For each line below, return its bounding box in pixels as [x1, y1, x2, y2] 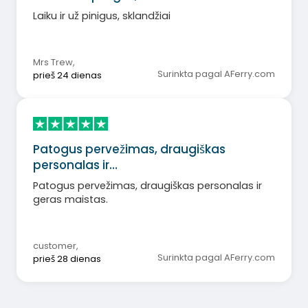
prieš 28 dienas [33, 252, 101, 265]
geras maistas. [33, 192, 108, 206]
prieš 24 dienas [33, 69, 102, 82]
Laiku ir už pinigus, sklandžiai [33, 9, 170, 23]
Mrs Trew [51, 56, 73, 69]
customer [33, 239, 76, 252]
